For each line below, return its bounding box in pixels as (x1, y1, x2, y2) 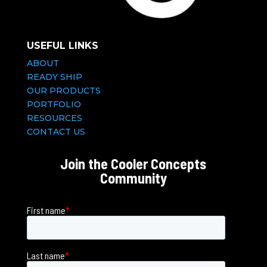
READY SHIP (26, 71, 82, 82)
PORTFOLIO (26, 98, 81, 110)
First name (26, 204, 66, 216)
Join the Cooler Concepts (60, 154, 207, 172)
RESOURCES (26, 112, 82, 123)
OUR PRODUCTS (26, 85, 101, 96)
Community (100, 169, 167, 187)
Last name (26, 249, 65, 261)
